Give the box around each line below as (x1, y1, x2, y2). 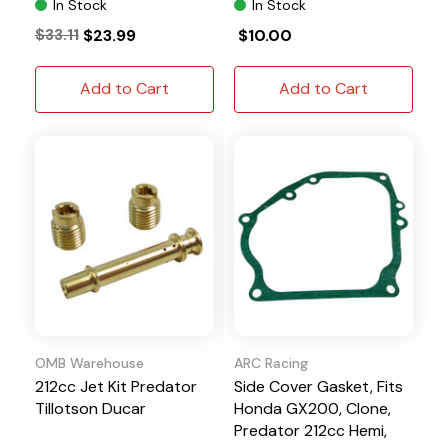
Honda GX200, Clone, (234, 397, 391, 419)
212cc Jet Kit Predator (35, 375, 197, 397)
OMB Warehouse (35, 353, 144, 372)
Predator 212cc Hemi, (234, 419, 387, 441)
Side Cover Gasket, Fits (234, 375, 403, 397)
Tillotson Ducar (35, 397, 146, 419)
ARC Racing (234, 353, 308, 372)
